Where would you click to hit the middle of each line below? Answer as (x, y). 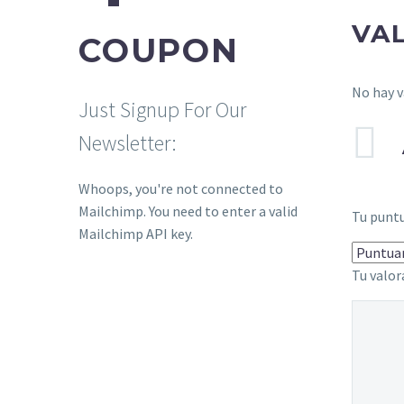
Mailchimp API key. (136, 234)
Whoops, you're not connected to (181, 189)
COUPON (159, 51)
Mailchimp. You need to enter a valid (188, 211)
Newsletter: (128, 143)
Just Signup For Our (162, 110)
